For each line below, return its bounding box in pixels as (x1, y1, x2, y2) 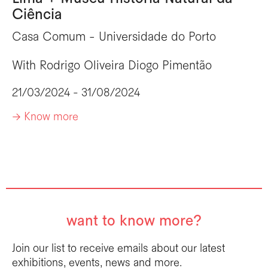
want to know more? (66, 214, 202, 229)
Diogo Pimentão (128, 60, 212, 72)
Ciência (12, 8, 62, 23)
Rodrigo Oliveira (39, 60, 124, 72)
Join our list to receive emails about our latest (12, 243, 225, 254)
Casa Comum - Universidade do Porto (12, 32, 216, 44)
